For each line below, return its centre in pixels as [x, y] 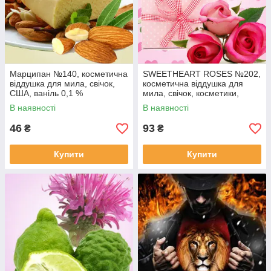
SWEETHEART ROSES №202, [202, 74]
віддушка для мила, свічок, [62, 83]
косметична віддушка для [193, 83]
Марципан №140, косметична [69, 74]
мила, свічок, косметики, [191, 93]
